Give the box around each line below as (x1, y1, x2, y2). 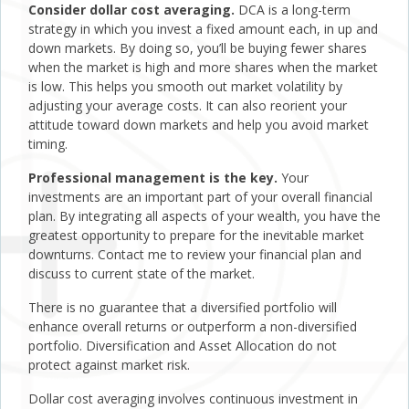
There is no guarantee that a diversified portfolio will (28, 299, 337, 317)
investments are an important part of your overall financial (28, 188, 372, 206)
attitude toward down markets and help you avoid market (28, 116, 369, 134)
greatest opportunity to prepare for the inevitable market (28, 226, 364, 245)
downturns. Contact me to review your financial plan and (28, 246, 362, 264)
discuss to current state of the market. (28, 265, 255, 283)
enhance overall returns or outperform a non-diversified (28, 318, 357, 336)
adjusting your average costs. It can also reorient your (28, 97, 347, 115)
